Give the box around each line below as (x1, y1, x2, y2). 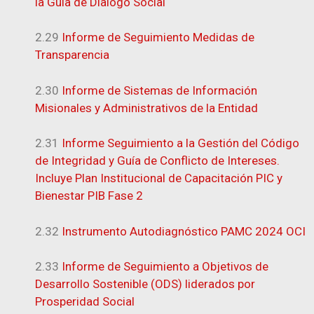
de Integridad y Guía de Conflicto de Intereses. (35, 153, 280, 168)
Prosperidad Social (35, 294, 135, 308)
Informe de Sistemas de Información (62, 83, 257, 97)
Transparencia (35, 48, 109, 62)
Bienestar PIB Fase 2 (35, 189, 143, 203)
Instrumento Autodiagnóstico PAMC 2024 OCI (62, 224, 306, 238)
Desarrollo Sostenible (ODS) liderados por (35, 277, 255, 291)
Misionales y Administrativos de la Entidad (35, 100, 258, 115)
